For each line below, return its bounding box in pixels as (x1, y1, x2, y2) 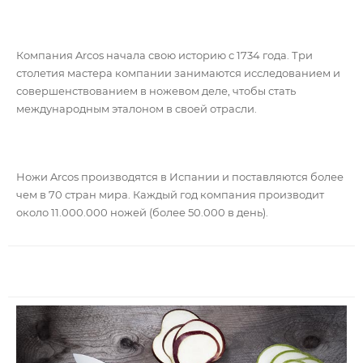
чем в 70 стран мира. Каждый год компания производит (16, 188, 324, 202)
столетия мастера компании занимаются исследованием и (16, 66, 340, 80)
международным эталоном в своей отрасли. (16, 102, 257, 116)
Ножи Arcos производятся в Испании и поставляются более (16, 170, 344, 184)
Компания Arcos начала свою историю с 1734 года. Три (16, 49, 313, 62)
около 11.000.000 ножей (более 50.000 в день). (16, 206, 268, 220)
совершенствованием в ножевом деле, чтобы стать (16, 84, 296, 98)
